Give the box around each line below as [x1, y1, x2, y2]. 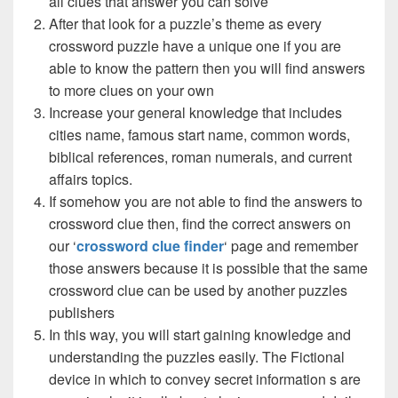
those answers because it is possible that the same [49, 257, 368, 278]
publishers [49, 301, 115, 322]
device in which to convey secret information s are [49, 368, 361, 389]
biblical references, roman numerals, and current [49, 146, 352, 167]
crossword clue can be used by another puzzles [49, 279, 347, 300]
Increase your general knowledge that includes [49, 101, 342, 123]
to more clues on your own [49, 79, 214, 100]
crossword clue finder [76, 235, 224, 256]
